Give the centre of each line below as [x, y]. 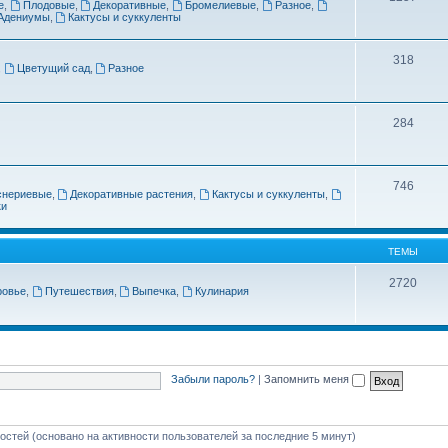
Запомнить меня [307, 379]
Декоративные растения [132, 193]
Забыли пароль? [212, 379]
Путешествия [79, 290]
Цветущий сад [53, 67]
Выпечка [154, 290]
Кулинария [222, 290]
